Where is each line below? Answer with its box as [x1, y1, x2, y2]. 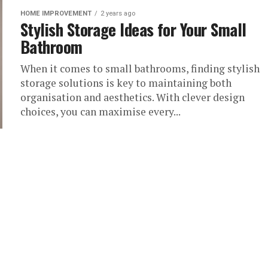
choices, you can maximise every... [20, 105, 181, 118]
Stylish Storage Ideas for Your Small [20, 17, 246, 41]
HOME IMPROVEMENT [20, 10, 92, 17]
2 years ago [100, 10, 135, 17]
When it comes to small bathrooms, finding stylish [20, 62, 260, 75]
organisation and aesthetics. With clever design [20, 90, 245, 104]
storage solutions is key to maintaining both [20, 76, 232, 90]
